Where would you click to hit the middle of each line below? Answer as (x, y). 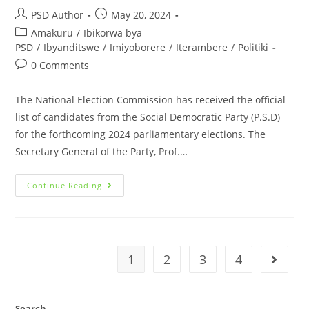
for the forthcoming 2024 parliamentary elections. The (141, 134)
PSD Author (58, 15)
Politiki (253, 48)
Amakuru (52, 33)
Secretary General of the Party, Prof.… (102, 152)
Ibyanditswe (72, 48)
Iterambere (202, 48)
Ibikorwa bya (113, 33)
